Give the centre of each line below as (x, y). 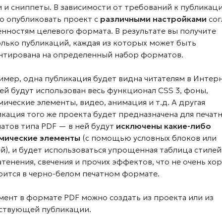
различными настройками (153, 19)
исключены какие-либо (164, 126)
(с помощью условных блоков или (149, 138)
